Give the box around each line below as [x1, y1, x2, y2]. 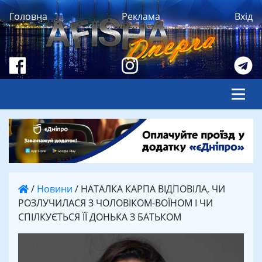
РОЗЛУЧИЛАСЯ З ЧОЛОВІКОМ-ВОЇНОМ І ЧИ [18, 196, 213, 209]
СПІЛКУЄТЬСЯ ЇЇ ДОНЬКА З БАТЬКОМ [18, 210, 181, 223]
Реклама [122, 10, 160, 23]
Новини [37, 182, 73, 195]
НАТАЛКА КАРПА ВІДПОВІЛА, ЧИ [81, 182, 225, 195]
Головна [9, 10, 47, 23]
